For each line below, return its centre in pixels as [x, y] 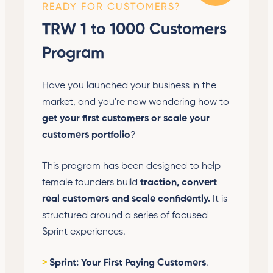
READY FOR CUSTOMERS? [112, 7]
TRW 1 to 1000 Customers [134, 30]
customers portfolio [86, 135]
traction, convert [179, 183]
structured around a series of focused [125, 215]
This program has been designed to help [131, 166]
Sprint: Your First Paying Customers [126, 263]
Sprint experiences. [84, 232]
